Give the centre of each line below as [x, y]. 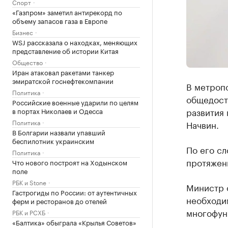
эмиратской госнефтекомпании [63, 80]
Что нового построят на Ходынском [70, 162]
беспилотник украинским [53, 140]
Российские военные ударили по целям [75, 102]
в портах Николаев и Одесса [58, 110]
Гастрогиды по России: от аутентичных [75, 192]
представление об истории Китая [65, 50]
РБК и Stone [29, 182]
